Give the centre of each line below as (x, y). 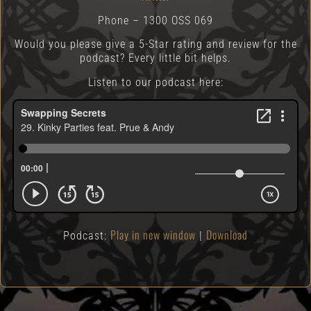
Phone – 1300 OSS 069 (155, 21)
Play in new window (153, 234)
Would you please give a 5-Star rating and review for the (155, 44)
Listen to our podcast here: (155, 82)
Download (227, 234)
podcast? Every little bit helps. (155, 58)
